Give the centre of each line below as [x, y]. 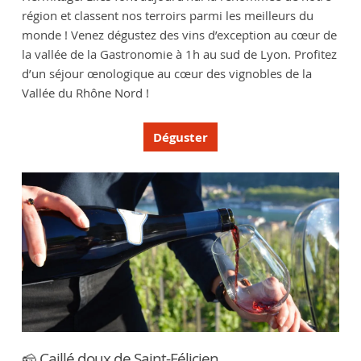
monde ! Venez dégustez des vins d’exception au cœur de [179, 34]
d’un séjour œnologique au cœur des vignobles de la [166, 73]
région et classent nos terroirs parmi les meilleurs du [167, 15]
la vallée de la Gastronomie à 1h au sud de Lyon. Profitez [179, 54]
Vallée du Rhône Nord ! [85, 92]
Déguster [180, 137]
